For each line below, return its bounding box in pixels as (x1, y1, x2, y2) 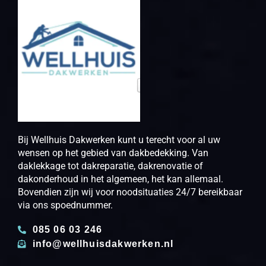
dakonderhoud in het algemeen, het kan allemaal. (18, 173, 223, 185)
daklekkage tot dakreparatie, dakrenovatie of (18, 160, 203, 172)
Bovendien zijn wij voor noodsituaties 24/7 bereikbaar (18, 186, 242, 198)
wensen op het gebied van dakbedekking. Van (18, 147, 208, 159)
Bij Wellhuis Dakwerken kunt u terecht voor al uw (18, 134, 220, 146)
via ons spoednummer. (18, 199, 113, 211)
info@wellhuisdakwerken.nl (32, 239, 174, 249)
